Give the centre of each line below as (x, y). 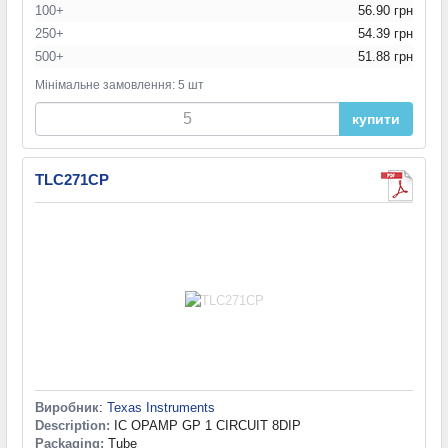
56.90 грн (385, 11)
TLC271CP (72, 180)
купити (376, 119)
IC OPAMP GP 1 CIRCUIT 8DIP (205, 426)
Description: (72, 426)
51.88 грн (385, 57)
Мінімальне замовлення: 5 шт (119, 85)
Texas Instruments (161, 408)
